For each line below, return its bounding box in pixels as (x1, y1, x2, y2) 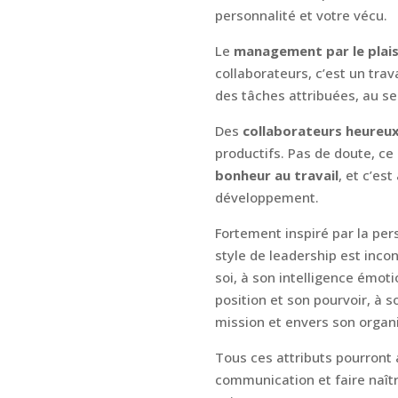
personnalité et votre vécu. (214, 5, 387, 24)
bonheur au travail (214, 165, 338, 184)
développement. (214, 187, 319, 206)
